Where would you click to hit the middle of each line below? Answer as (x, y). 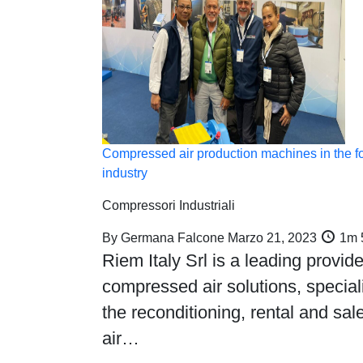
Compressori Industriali (169, 205)
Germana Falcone (173, 238)
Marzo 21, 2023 (272, 238)
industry (125, 173)
